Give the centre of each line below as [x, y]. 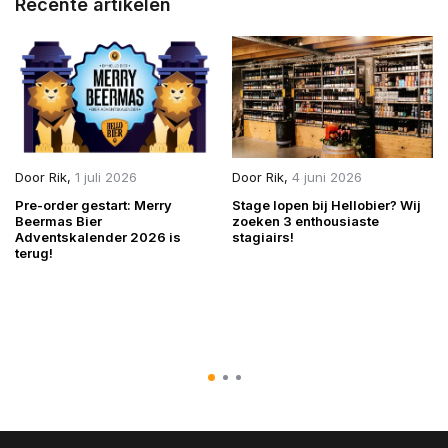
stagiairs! [262, 237]
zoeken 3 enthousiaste [305, 221]
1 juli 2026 [106, 177]
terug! [34, 253]
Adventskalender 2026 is [98, 237]
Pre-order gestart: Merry [93, 205]
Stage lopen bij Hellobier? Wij [326, 205]
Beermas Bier [58, 221]
